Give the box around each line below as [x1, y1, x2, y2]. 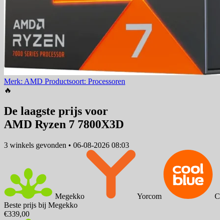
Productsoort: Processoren [45, 77, 125, 86]
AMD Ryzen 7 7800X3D [4, 118, 124, 131]
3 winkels [4, 140, 34, 149]
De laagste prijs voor [4, 105, 108, 118]
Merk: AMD [4, 77, 45, 86]
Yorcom [137, 192, 162, 200]
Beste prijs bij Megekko [4, 200, 78, 209]
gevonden [34, 140, 68, 149]
